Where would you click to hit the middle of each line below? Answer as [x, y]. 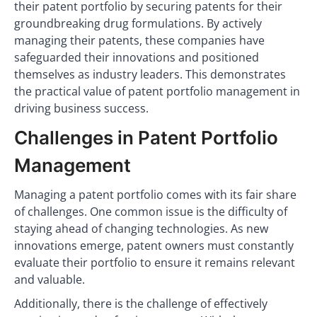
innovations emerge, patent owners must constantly [154, 246]
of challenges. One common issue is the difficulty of [151, 212]
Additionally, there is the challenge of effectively [141, 304]
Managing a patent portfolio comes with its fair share [155, 195]
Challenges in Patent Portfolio [146, 138]
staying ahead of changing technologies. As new [141, 229]
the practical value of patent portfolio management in [157, 91]
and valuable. [50, 279]
